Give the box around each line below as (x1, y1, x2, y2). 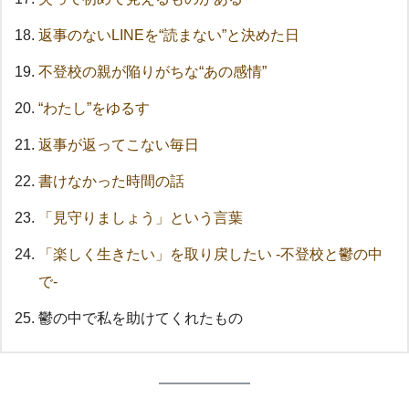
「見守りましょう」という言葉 (38, 210, 243, 226)
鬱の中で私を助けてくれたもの (38, 310, 243, 327)
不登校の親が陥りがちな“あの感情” (38, 64, 267, 80)
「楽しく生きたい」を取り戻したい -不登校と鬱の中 (38, 246, 383, 263)
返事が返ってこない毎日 (38, 137, 199, 153)
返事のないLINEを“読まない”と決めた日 (38, 27, 299, 44)
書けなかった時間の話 (38, 173, 184, 190)
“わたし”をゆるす (38, 100, 150, 117)
